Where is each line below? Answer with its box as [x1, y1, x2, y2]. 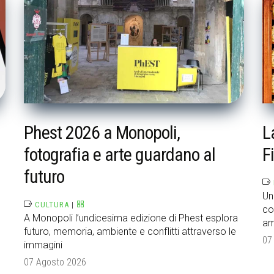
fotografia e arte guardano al [24, 144, 215, 166]
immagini [24, 239, 62, 251]
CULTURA [35, 200, 69, 210]
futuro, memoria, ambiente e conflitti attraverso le [24, 226, 236, 238]
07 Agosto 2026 [24, 256, 86, 268]
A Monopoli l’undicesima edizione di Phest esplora [24, 212, 238, 224]
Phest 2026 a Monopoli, [24, 122, 180, 144]
